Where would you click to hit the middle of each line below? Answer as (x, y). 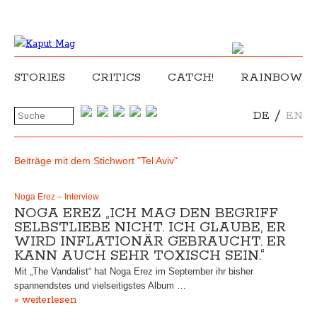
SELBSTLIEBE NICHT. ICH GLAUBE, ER (150, 227)
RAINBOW (272, 77)
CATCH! (191, 77)
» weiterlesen (45, 300)
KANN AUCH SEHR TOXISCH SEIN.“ (139, 256)
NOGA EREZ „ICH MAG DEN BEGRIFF (146, 213)
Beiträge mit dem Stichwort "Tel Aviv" (96, 161)
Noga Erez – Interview (57, 197)
